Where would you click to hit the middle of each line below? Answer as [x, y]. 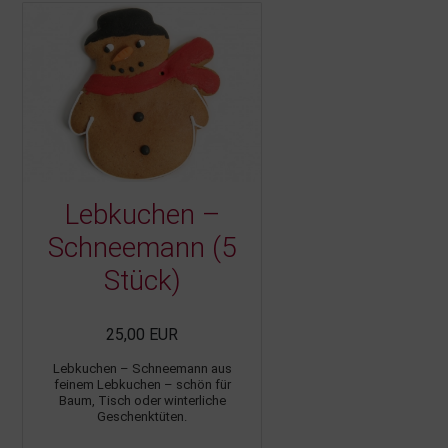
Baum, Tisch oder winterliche [142, 400]
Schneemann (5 [142, 247]
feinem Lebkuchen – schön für [142, 384]
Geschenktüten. [142, 416]
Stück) [142, 280]
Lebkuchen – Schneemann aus [142, 368]
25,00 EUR [142, 334]
